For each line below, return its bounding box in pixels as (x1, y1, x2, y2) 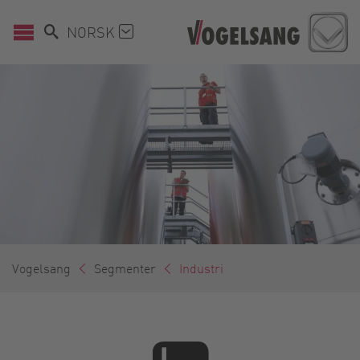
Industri (179, 259, 223, 276)
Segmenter (94, 259, 156, 276)
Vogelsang (12, 259, 71, 276)
